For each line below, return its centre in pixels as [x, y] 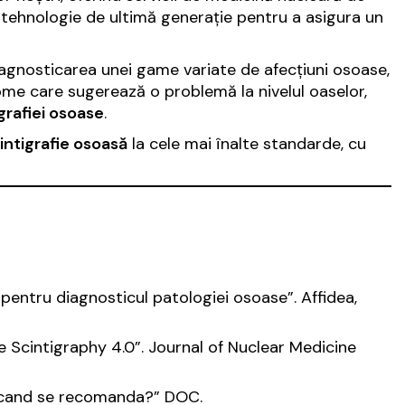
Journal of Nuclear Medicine [252, 347]
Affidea [328, 297]
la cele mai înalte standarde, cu [247, 143]
